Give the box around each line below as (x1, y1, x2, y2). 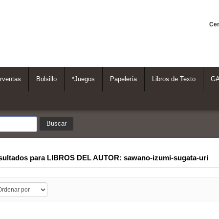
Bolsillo (36, 75, 57, 83)
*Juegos (72, 75, 95, 83)
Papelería (110, 75, 137, 83)
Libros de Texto (152, 75, 196, 83)
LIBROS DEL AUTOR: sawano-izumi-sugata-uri (46, 154, 208, 162)
